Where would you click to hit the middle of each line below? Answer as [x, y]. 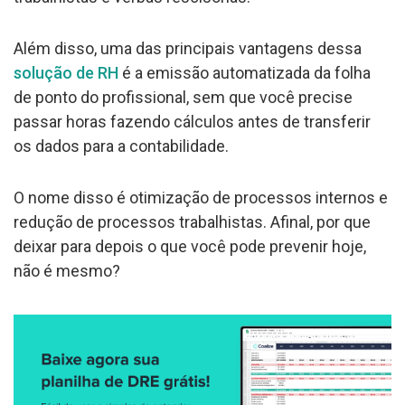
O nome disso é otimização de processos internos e [201, 197]
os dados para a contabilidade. [121, 146]
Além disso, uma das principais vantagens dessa [188, 48]
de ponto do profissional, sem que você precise [183, 97]
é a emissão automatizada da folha [245, 72]
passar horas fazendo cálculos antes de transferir [192, 121]
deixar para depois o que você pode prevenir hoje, [190, 246]
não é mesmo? [67, 270]
